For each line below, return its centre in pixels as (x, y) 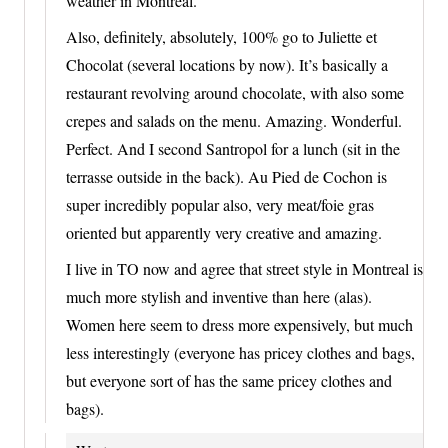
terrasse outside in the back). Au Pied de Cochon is (226, 176)
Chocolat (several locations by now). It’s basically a (227, 64)
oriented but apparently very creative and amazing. (224, 232)
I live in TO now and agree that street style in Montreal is (244, 268)
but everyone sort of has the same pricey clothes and (229, 380)
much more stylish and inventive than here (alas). (219, 296)
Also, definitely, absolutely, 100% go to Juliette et (221, 36)
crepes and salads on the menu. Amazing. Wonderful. (234, 120)
